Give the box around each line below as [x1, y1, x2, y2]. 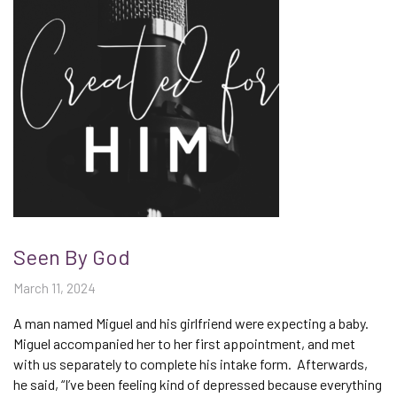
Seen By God [13, 244, 130, 269]
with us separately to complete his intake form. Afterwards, [13, 355, 368, 372]
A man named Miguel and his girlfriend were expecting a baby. [13, 315, 369, 331]
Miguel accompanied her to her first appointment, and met [13, 335, 355, 352]
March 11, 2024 [13, 280, 96, 296]
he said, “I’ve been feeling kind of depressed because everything [13, 376, 382, 393]
